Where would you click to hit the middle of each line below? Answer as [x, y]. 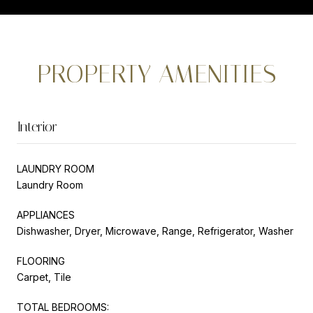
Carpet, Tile [44, 277]
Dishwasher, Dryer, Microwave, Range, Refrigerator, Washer [155, 231]
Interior [37, 126]
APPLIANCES [46, 214]
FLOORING [41, 261]
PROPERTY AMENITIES [156, 74]
